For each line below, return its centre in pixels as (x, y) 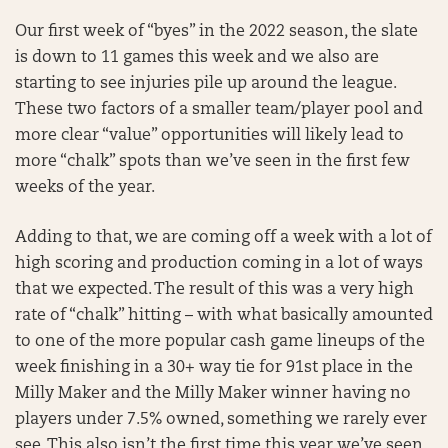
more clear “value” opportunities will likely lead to (209, 136)
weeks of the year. (87, 188)
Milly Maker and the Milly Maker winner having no (213, 394)
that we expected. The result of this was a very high (214, 290)
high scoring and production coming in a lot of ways (219, 264)
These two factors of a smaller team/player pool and (219, 110)
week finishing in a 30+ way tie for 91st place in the (214, 368)
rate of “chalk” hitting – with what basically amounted (224, 316)
